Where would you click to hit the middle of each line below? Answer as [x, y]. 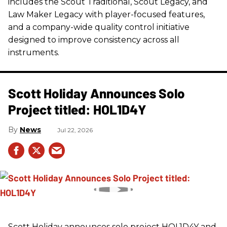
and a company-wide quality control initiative [99, 27]
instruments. [34, 52]
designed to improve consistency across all [94, 40]
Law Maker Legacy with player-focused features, [106, 14]
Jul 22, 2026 [75, 130]
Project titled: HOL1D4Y [77, 109]
